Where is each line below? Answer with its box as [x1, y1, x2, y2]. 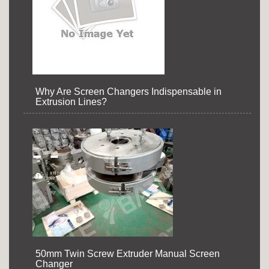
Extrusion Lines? [35, 96, 107, 107]
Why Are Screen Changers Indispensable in [35, 86, 222, 97]
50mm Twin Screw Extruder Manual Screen [35, 248, 220, 259]
